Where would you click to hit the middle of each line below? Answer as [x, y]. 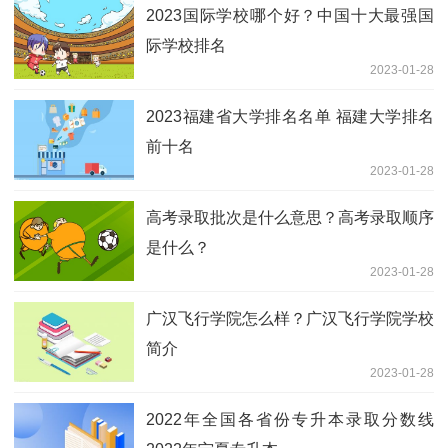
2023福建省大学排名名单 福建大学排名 [290, 116]
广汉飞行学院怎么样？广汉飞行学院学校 [290, 318]
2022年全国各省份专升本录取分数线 [290, 419]
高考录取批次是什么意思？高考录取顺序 [290, 217]
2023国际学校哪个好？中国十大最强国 [290, 15]
